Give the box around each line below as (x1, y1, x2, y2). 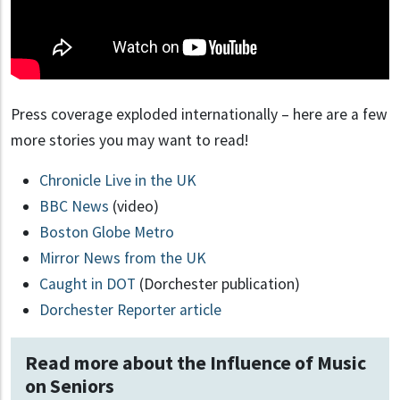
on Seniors (25, 373, 114, 398)
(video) (109, 196, 159, 216)
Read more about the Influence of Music (25, 350, 366, 375)
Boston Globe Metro (39, 221, 174, 242)
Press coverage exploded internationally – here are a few (11, 104, 387, 124)
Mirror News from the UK (39, 247, 206, 268)
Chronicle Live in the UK (39, 170, 196, 190)
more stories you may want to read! (11, 129, 248, 150)
